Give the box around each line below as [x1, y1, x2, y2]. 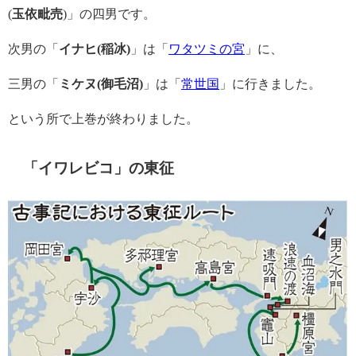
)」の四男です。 [63, 6, 156, 21]
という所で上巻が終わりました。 [8, 111, 199, 126]
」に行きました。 [219, 76, 321, 91]
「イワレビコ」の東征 [23, 159, 175, 176]
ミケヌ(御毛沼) [59, 76, 143, 91]
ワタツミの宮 [168, 41, 245, 56]
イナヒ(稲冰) [59, 41, 130, 56]
